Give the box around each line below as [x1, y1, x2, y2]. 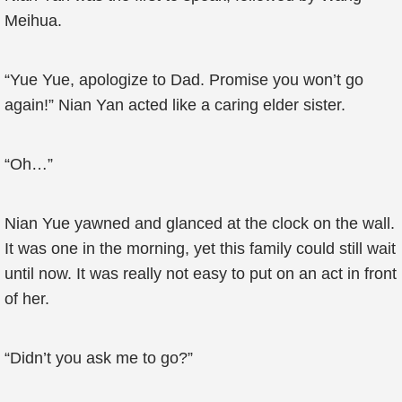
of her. [4, 290, 49, 308]
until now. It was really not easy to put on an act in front [4, 265, 397, 283]
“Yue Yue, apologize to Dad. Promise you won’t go [4, 71, 363, 89]
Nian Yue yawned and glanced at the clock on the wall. [4, 214, 395, 232]
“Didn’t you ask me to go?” [4, 349, 193, 367]
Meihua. [4, 12, 62, 30]
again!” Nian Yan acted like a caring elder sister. [4, 96, 345, 114]
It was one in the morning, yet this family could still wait [4, 240, 396, 258]
